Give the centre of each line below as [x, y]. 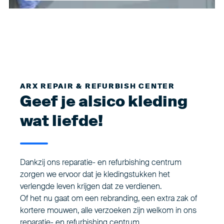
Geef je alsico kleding [104, 101]
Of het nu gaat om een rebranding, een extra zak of [108, 198]
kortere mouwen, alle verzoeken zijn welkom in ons [108, 210]
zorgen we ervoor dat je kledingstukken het [95, 174]
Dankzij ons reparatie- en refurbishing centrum [101, 162]
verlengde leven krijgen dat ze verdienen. [91, 186]
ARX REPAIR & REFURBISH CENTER [97, 86]
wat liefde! [61, 120]
